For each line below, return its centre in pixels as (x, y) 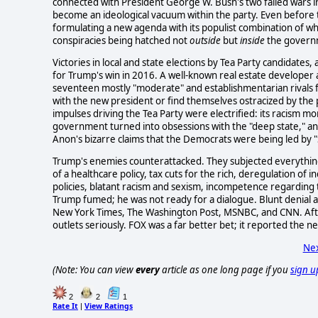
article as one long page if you (225, 270)
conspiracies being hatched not (121, 40)
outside (206, 40)
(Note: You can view (94, 270)
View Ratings (109, 306)
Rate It (65, 306)
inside (252, 40)
